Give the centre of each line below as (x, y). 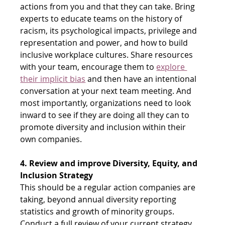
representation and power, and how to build (105, 42)
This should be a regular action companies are (109, 187)
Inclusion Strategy (57, 175)
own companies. (51, 139)
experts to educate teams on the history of (102, 18)
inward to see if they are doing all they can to (106, 115)
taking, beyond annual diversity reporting (99, 199)
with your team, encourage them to (87, 67)
